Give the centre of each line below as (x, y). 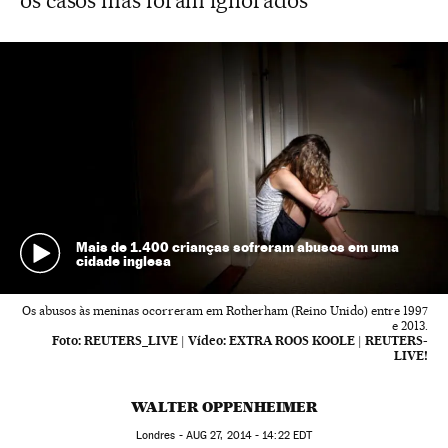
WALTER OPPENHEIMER (224, 407)
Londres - (160, 435)
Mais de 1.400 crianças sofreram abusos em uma (237, 246)
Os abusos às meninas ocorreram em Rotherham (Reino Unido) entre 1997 (225, 310)
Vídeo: (207, 340)
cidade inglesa (123, 260)
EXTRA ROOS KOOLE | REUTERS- (328, 340)
